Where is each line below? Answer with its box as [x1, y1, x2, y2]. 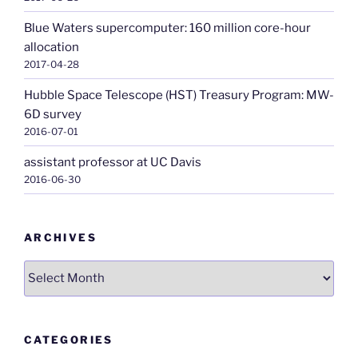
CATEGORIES [24, 332, 113, 346]
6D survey [24, 106, 82, 121]
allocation [24, 39, 79, 54]
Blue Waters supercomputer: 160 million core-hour [24, 20, 311, 35]
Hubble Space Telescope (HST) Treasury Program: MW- [24, 87, 334, 102]
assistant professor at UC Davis [24, 154, 201, 169]
